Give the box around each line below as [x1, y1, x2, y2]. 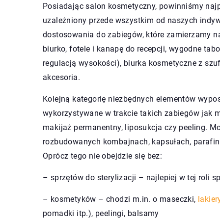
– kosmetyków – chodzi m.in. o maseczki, [43, 194, 198, 204]
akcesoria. [43, 72, 82, 82]
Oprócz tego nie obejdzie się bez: [43, 151, 163, 161]
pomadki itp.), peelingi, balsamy [43, 208, 159, 218]
